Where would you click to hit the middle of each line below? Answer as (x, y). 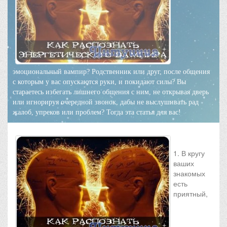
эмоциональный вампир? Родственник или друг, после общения (111, 72)
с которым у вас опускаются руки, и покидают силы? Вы (99, 82)
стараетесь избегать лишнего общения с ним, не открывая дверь (111, 92)
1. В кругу (189, 153)
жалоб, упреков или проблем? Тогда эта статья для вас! (97, 112)
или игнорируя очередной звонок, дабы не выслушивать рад (106, 102)
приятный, (191, 194)
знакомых (189, 173)
